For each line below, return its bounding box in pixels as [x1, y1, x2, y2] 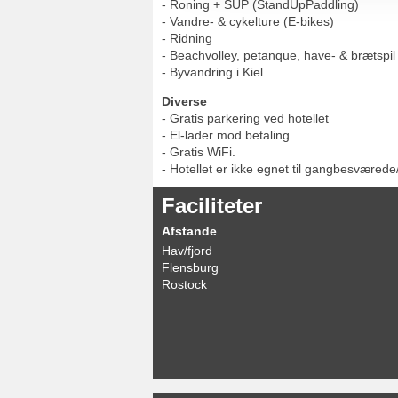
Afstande [162, 224, 217, 239]
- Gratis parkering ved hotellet [162, 110, 329, 125]
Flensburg [162, 259, 219, 275]
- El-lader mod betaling [162, 127, 290, 142]
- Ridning [162, 30, 212, 45]
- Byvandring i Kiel [162, 64, 263, 79]
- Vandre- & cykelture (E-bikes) [162, 13, 334, 28]
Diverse [162, 93, 207, 108]
